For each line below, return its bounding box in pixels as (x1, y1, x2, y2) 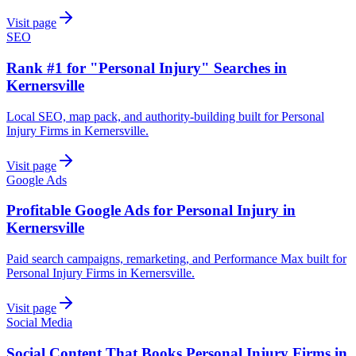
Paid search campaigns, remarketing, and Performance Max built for (6, 252, 346, 266)
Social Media (6, 315, 72, 330)
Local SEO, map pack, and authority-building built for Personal (6, 109, 324, 123)
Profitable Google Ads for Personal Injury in (6, 202, 296, 219)
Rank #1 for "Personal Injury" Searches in (6, 59, 287, 76)
